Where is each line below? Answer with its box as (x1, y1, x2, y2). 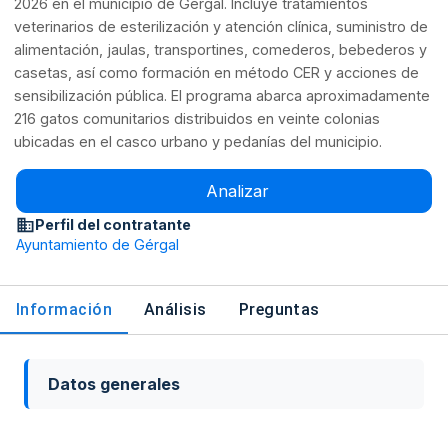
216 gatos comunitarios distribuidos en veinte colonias (14, 110, 381, 128)
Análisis (144, 300, 207, 319)
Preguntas (238, 300, 320, 319)
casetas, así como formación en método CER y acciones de (14, 64, 420, 82)
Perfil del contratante (35, 216, 192, 233)
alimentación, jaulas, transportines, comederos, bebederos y (14, 41, 428, 59)
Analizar (206, 181, 270, 202)
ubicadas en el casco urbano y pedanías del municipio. (14, 133, 383, 151)
